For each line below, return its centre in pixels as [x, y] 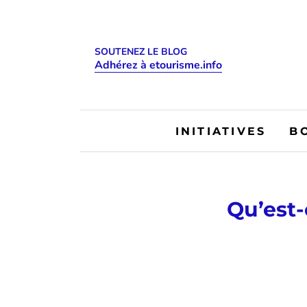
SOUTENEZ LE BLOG [141, 52]
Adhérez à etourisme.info [158, 65]
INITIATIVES [221, 131]
